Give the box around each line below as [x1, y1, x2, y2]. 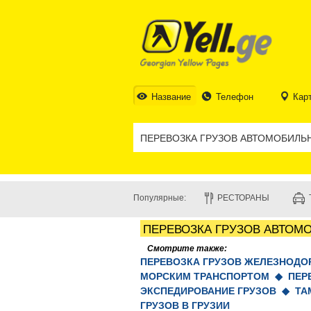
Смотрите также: [147, 244, 227, 253]
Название [151, 92, 191, 102]
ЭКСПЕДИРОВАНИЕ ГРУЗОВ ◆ [140, 285, 295, 296]
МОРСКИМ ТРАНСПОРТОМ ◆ [140, 271, 288, 282]
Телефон [216, 92, 254, 102]
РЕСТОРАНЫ [217, 193, 269, 203]
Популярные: [133, 193, 186, 203]
